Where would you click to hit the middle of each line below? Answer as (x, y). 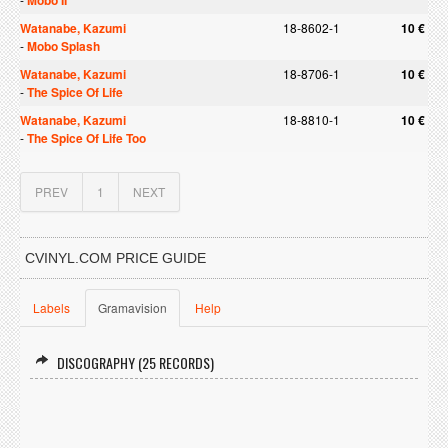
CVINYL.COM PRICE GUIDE (115, 258)
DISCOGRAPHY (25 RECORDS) (135, 362)
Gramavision (132, 307)
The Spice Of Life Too (86, 138)
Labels (51, 307)
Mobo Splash (63, 46)
